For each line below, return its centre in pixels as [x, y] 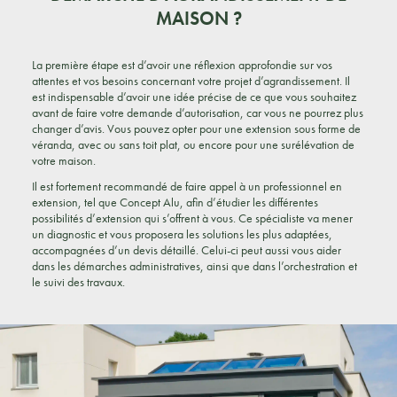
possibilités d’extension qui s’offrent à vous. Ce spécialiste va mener [192, 218]
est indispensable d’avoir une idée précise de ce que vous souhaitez [194, 97]
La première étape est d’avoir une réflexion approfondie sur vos [182, 65]
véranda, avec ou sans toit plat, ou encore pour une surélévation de [193, 144]
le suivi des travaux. [78, 282]
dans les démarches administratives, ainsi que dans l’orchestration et [194, 266]
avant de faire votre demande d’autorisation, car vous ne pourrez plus [197, 113]
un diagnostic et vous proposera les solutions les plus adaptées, [182, 234]
